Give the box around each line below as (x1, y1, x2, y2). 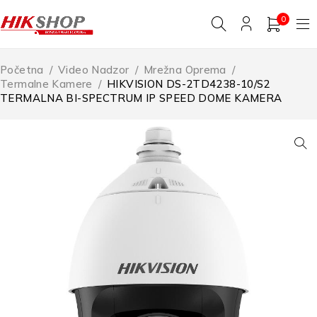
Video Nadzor (58, 63, 129, 77)
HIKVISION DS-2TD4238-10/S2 (107, 77, 270, 91)
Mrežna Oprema (143, 63, 226, 77)
